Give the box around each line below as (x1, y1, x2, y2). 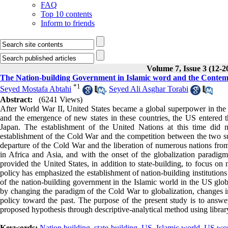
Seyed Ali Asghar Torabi (109, 84, 188, 94)
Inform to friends (41, 19, 95, 27)
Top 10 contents (41, 10, 92, 18)
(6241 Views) (39, 95, 82, 104)
